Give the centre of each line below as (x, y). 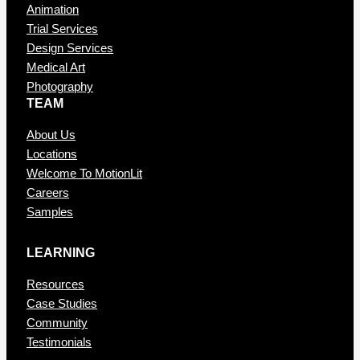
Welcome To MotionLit (84, 173)
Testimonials (59, 342)
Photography (60, 86)
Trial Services (62, 29)
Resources (55, 284)
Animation (53, 9)
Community (57, 323)
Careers (48, 192)
